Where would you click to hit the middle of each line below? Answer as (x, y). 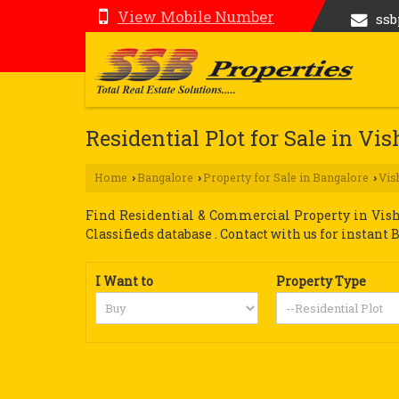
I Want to (124, 281)
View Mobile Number (196, 16)
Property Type (322, 281)
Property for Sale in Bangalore (286, 177)
